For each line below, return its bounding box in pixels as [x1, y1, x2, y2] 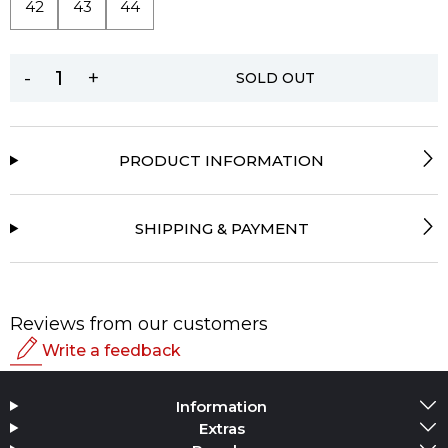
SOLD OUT [235, 68, 315, 87]
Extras [198, 418, 245, 438]
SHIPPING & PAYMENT [134, 218, 309, 238]
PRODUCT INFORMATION [119, 150, 325, 170]
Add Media [198, 409, 280, 428]
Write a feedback [42, 341, 181, 360]
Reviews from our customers [10, 313, 268, 335]
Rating [10, 372, 64, 391]
